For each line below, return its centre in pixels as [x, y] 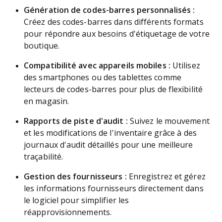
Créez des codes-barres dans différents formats [114, 22]
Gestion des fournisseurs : [75, 177]
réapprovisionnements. [68, 212]
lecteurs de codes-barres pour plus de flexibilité [113, 89]
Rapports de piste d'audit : [76, 121]
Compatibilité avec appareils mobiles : [97, 66]
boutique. [42, 46]
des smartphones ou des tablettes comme [103, 78]
